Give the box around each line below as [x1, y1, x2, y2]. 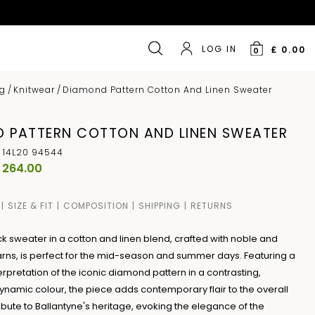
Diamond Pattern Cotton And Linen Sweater [63, 84, 273, 96]
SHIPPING [139, 199, 181, 212]
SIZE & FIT [8, 199, 54, 212]
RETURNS [191, 199, 233, 212]
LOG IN [201, 42, 237, 55]
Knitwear [13, 84, 56, 96]
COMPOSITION [63, 199, 129, 212]
